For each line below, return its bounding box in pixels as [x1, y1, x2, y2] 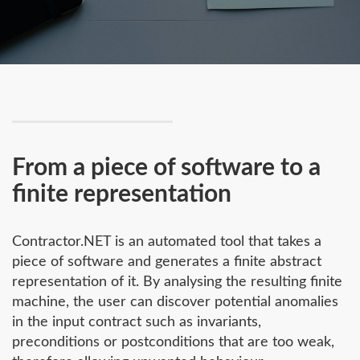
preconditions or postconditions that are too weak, [12, 335, 334, 350]
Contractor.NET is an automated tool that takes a [12, 235, 321, 250]
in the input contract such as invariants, [12, 315, 261, 330]
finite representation [12, 182, 231, 207]
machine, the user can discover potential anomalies [12, 295, 338, 310]
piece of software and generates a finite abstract [12, 255, 321, 270]
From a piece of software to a [12, 156, 321, 181]
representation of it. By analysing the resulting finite [12, 275, 342, 290]
